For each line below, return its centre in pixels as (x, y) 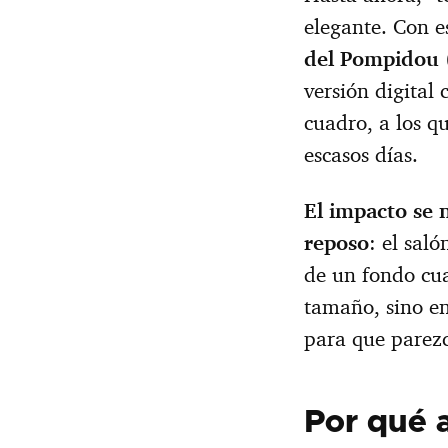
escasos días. (361, 154)
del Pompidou (371, 58)
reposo (336, 242)
